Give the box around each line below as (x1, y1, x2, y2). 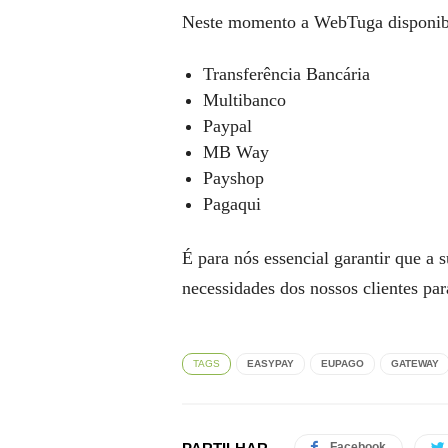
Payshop (203, 168, 264, 188)
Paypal (203, 116, 252, 136)
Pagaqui (203, 194, 261, 214)
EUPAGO (321, 358, 364, 369)
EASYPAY (247, 358, 294, 369)
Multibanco (203, 90, 286, 110)
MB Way (203, 142, 269, 162)
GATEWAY (391, 358, 439, 369)
